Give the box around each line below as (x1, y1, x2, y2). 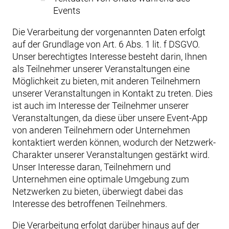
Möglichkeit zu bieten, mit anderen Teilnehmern (12, 76, 200, 86)
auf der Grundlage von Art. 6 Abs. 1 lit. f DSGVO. (12, 39, 200, 50)
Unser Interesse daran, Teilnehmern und (12, 162, 171, 172)
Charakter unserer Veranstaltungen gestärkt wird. (12, 149, 210, 160)
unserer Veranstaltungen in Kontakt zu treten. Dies (12, 88, 213, 99)
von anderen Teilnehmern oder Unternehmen (12, 125, 190, 135)
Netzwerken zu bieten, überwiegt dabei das (12, 186, 183, 197)
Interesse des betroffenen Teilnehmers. (12, 198, 167, 209)
